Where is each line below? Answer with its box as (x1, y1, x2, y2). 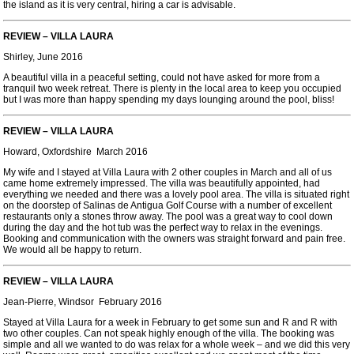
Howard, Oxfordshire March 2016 (3, 146, 148, 157)
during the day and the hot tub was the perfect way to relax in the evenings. (3, 222, 322, 233)
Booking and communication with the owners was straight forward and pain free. (3, 233, 345, 244)
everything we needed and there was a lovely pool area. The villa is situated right (3, 189, 349, 200)
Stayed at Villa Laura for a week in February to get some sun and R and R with (3, 317, 337, 328)
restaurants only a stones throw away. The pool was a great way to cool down (3, 211, 333, 222)
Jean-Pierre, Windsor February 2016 (3, 296, 162, 307)
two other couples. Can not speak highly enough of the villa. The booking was (3, 328, 334, 339)
